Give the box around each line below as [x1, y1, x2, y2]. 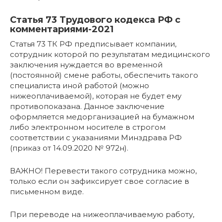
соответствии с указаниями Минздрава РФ [10, 133, 182, 143]
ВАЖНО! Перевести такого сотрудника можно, [10, 166, 197, 176]
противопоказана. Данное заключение [10, 102, 165, 111]
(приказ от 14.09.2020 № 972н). [10, 143, 128, 153]
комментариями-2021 [10, 24, 113, 35]
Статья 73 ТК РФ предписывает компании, [10, 39, 176, 49]
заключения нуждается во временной [10, 60, 163, 70]
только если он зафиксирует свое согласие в [10, 176, 189, 186]
